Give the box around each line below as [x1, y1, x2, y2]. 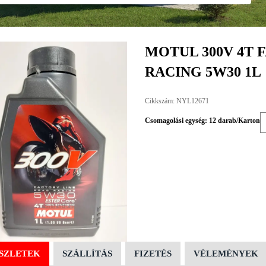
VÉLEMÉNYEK [193, 248, 258, 258]
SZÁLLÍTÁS [62, 248, 112, 258]
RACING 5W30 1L [144, 64, 261, 80]
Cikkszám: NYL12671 [144, 97, 209, 105]
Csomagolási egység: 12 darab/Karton [144, 116, 260, 125]
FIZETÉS [134, 248, 172, 258]
